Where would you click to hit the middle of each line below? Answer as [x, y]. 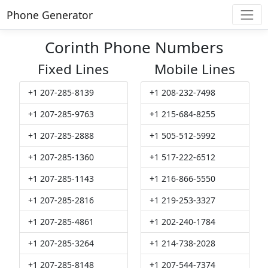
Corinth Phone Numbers [134, 48]
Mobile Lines [195, 69]
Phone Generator [49, 15]
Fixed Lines [73, 69]
